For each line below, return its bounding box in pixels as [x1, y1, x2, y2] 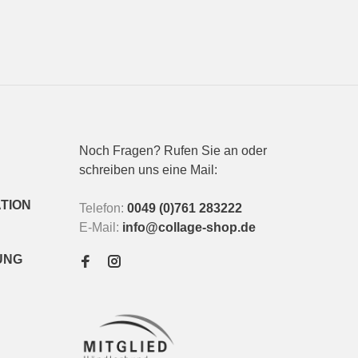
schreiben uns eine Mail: [79, 163, 217, 177]
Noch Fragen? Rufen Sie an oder [79, 144, 267, 158]
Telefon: [79, 201, 127, 216]
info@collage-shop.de [122, 221, 256, 235]
